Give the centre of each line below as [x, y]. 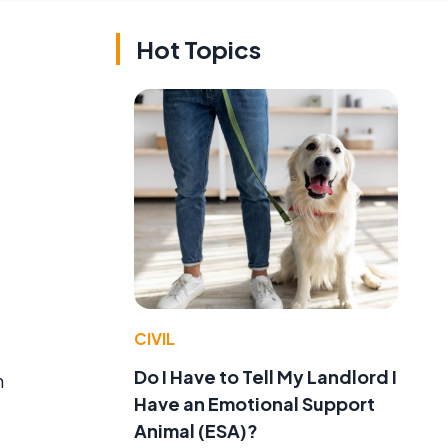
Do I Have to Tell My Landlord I [265, 376]
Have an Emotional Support [254, 403]
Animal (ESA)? [196, 430]
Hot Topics [198, 49]
